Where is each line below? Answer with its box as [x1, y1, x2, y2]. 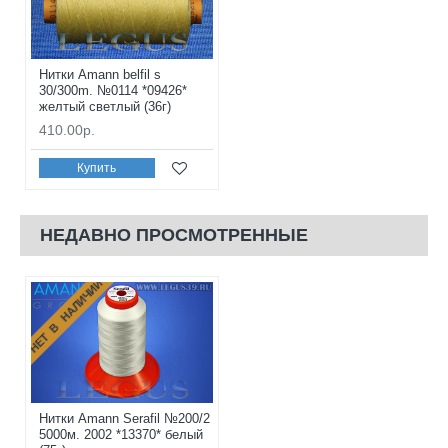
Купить [77, 161, 117, 176]
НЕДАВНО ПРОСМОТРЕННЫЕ [40, 224, 308, 245]
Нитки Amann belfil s [39, 66, 161, 82]
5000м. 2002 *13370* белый [39, 427, 203, 442]
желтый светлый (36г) [39, 98, 171, 114]
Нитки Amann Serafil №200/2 [39, 411, 210, 426]
